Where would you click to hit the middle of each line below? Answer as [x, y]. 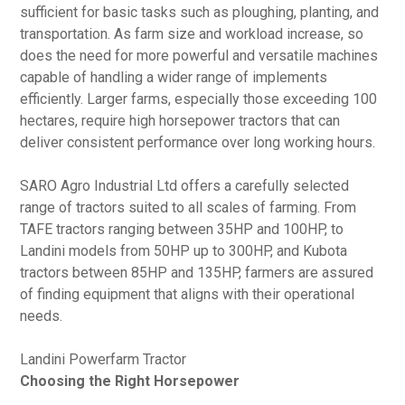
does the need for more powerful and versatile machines [199, 56]
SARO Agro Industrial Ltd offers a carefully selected [185, 186]
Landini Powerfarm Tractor [104, 359]
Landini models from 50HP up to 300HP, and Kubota [184, 251]
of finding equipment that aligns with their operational [188, 294]
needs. [42, 316]
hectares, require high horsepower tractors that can [180, 121]
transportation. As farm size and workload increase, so [192, 34]
